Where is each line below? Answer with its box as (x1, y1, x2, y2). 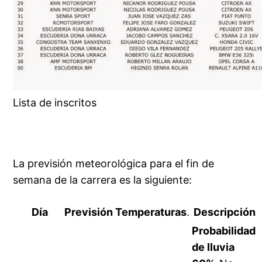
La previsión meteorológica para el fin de (13, 157, 215, 170)
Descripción (194, 206, 256, 219)
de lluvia (192, 241, 235, 254)
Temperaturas (115, 206, 187, 219)
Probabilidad (192, 225, 256, 237)
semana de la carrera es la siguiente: (13, 174, 192, 187)
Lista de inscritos (13, 96, 97, 109)
